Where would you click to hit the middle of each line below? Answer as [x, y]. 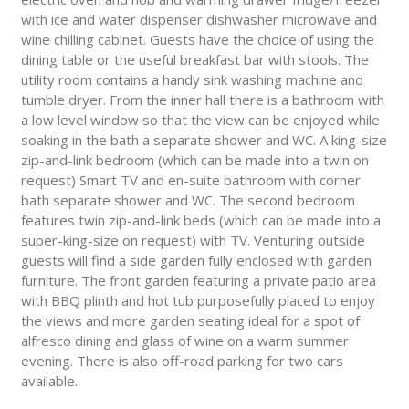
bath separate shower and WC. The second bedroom [188, 200]
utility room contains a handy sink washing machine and [192, 80]
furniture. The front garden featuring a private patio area [198, 281]
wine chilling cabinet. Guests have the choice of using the [197, 40]
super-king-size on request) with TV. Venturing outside [193, 241]
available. [49, 381]
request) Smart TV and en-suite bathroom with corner [190, 180]
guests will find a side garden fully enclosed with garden [196, 261]
